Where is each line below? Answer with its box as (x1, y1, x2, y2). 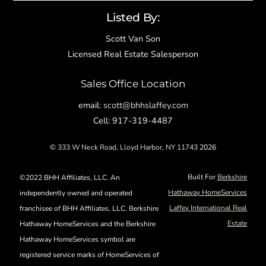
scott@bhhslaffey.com (103, 99, 188, 111)
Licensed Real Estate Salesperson (68, 48, 198, 61)
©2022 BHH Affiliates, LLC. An (19, 173, 120, 183)
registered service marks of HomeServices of (19, 250, 159, 260)
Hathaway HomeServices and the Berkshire (19, 219, 156, 229)
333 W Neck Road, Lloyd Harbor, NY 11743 (58, 142, 198, 153)
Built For (188, 172, 218, 182)
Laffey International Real (169, 203, 248, 213)
